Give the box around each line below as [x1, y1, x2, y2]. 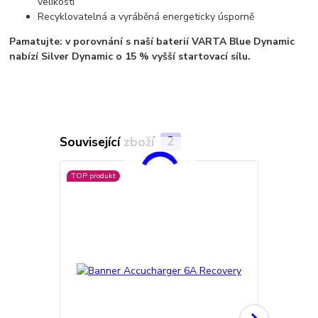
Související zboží [59, 133, 158, 150]
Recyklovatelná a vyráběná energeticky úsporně [38, 10, 255, 24]
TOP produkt [70, 170, 116, 182]
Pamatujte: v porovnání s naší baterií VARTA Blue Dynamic [9, 35, 295, 49]
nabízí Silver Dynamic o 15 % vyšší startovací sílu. [9, 50, 251, 64]
